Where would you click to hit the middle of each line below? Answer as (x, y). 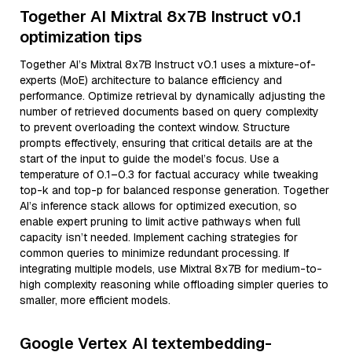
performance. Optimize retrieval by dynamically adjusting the (172, 96)
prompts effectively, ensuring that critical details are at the (166, 143)
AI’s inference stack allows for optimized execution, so (158, 206)
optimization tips (81, 37)
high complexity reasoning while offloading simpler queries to (174, 284)
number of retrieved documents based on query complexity (169, 112)
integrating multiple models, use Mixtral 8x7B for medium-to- (171, 269)
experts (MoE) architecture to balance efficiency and (151, 80)
